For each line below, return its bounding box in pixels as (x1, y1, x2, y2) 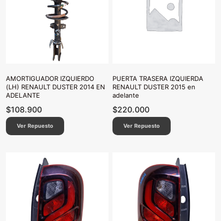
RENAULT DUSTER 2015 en (112, 83, 195, 91)
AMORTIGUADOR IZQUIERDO (6, 74, 94, 83)
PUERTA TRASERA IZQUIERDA (112, 74, 203, 83)
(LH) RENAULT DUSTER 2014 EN (6, 83, 105, 91)
